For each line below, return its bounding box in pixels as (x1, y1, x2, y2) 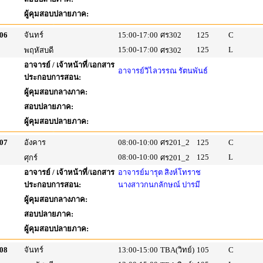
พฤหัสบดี (24, 46, 53, 55)
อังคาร (24, 138, 46, 147)
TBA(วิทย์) (160, 245, 194, 254)
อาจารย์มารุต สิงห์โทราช (118, 168, 201, 177)
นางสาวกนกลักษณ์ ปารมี (118, 180, 200, 189)
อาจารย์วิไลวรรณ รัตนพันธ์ (118, 66, 208, 75)
